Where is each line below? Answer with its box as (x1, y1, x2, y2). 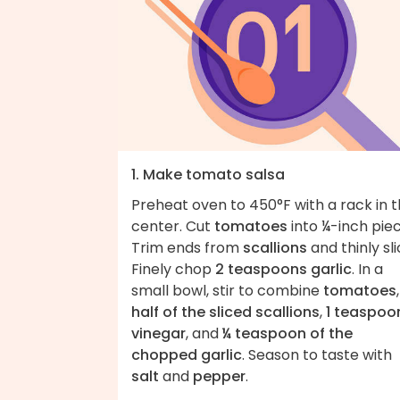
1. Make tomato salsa (131, 163, 285, 185)
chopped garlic (131, 344, 242, 365)
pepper (193, 365, 246, 387)
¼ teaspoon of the (222, 322, 353, 344)
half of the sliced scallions (131, 301, 320, 322)
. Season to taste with (242, 344, 392, 365)
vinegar (131, 322, 186, 344)
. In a (352, 258, 383, 279)
